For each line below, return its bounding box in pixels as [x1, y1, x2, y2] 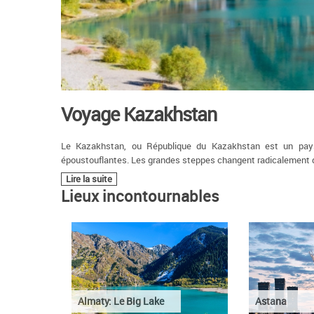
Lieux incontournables [61, 186, 219, 207]
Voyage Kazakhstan [61, 101, 217, 127]
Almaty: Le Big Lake [77, 294, 164, 308]
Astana [254, 294, 287, 308]
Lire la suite [66, 173, 112, 186]
